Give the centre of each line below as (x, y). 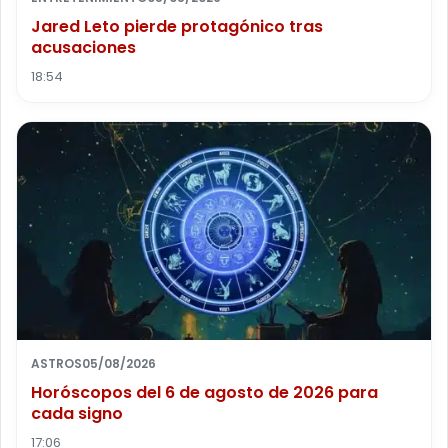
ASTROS (56, 363)
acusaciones (83, 47)
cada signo (77, 413)
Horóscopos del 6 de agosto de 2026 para (204, 392)
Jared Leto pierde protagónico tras (177, 26)
